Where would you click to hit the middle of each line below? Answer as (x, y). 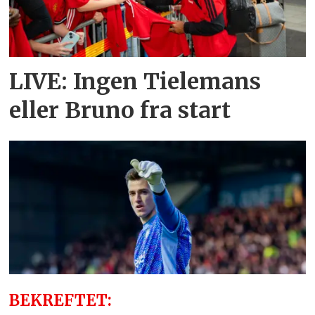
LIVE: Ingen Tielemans (135, 81)
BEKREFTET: (61, 300)
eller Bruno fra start (120, 110)
